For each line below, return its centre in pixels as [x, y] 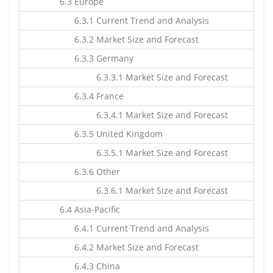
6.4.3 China [85, 266]
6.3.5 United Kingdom [106, 134]
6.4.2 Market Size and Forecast [124, 247]
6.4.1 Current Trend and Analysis [129, 228]
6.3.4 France [87, 96]
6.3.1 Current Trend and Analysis [129, 20]
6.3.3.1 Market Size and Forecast [139, 77]
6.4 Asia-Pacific [85, 209]
